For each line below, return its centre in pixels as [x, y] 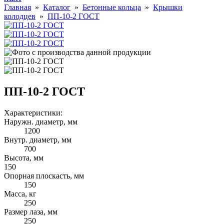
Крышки [168, 7]
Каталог [57, 7]
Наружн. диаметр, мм [41, 122]
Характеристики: [33, 113]
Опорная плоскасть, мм [44, 176]
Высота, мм [24, 158]
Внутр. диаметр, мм [38, 140]
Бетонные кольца [112, 7]
